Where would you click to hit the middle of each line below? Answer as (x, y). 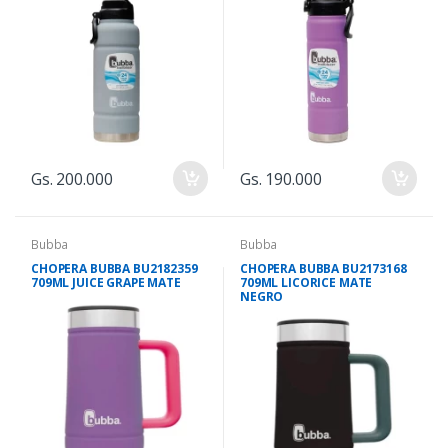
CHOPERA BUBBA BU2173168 (323, 269)
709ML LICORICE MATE (306, 283)
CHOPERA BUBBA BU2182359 (114, 269)
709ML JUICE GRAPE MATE (106, 283)
